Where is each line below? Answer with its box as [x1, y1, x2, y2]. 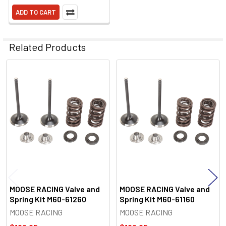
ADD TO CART [15, 8, 56, 16]
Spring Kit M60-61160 [120, 194, 195, 204]
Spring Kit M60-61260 [10, 194, 86, 204]
